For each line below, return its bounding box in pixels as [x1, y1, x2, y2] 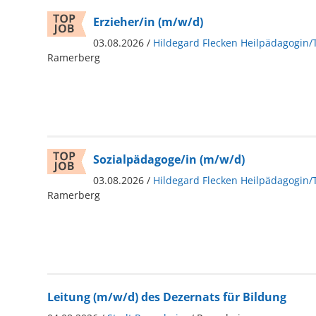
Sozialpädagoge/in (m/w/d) [92, 151, 245, 167]
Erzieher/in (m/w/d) [92, 13, 203, 30]
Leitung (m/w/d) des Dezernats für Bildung [47, 288, 286, 305]
